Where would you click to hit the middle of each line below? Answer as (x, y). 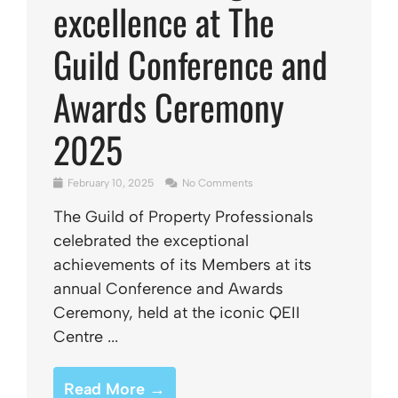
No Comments (216, 183)
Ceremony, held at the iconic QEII (177, 313)
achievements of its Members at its (183, 265)
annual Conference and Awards (168, 289)
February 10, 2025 (111, 183)
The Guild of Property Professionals (183, 217)
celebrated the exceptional (151, 241)
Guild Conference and (191, 64)
